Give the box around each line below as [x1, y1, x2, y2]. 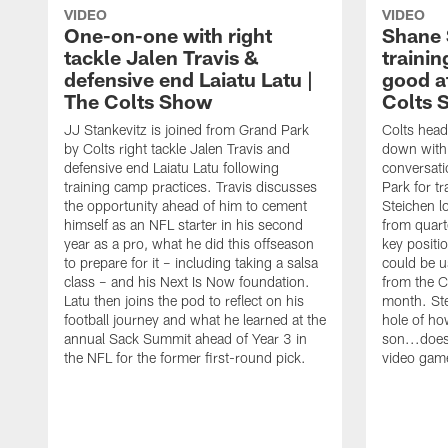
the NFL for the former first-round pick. [64, 348, 306, 366]
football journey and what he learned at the [64, 310, 326, 328]
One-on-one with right [64, 22, 272, 47]
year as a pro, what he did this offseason [64, 234, 314, 252]
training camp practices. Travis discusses [64, 177, 317, 195]
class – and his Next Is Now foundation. [64, 272, 310, 290]
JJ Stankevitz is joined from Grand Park [64, 120, 309, 138]
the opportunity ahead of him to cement [64, 196, 307, 214]
